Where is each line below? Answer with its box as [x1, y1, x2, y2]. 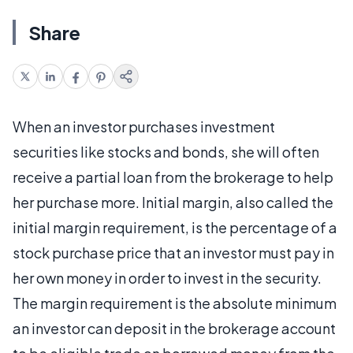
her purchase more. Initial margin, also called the [13, 193, 333, 211]
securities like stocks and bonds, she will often [13, 143, 319, 161]
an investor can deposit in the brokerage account [13, 319, 336, 337]
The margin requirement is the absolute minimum [13, 294, 336, 312]
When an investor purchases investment [13, 117, 275, 136]
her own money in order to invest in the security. [13, 269, 321, 287]
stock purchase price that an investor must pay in [13, 243, 334, 262]
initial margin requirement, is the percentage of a [13, 218, 337, 236]
